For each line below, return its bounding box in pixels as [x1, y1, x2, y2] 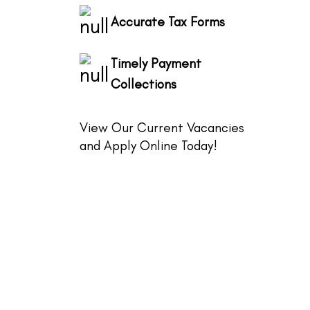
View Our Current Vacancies [80, 119, 244, 136]
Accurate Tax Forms [111, 13, 225, 30]
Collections [111, 75, 176, 92]
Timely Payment [111, 55, 201, 71]
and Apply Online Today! [80, 137, 217, 154]
